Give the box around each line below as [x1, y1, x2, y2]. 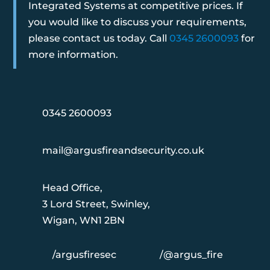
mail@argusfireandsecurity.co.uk [42, 145, 204, 156]
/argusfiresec [52, 249, 117, 260]
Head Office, [42, 182, 102, 193]
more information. [28, 49, 119, 60]
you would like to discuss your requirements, [28, 16, 247, 28]
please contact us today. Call [28, 33, 170, 44]
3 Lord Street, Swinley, [42, 198, 150, 210]
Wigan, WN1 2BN [42, 215, 125, 226]
